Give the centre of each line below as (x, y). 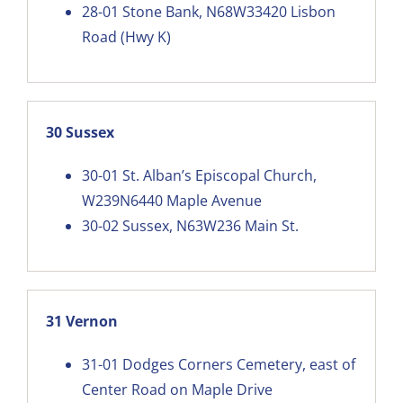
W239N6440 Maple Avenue (171, 200)
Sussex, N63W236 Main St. (210, 225)
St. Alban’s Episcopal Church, (219, 175)
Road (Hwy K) (126, 36)
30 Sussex (80, 132)
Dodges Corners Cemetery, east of (238, 364)
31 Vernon (81, 321)
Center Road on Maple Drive (177, 389)
